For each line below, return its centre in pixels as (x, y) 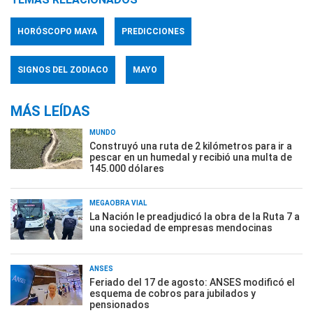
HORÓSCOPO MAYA (57, 31)
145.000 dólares (127, 168)
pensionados (119, 305)
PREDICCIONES (153, 31)
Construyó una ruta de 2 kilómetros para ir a (191, 146)
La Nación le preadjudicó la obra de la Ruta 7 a (195, 217)
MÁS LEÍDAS (50, 111)
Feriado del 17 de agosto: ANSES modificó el (192, 282)
